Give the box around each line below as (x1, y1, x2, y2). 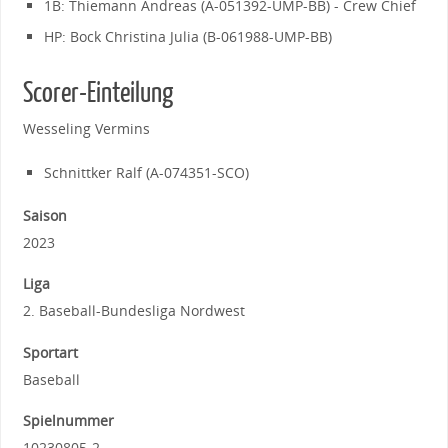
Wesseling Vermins (22, 119, 150, 139)
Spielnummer (22, 411, 114, 431)
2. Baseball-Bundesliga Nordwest (22, 301, 245, 321)
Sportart (22, 342, 78, 362)
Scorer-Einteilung (22, 78, 173, 110)
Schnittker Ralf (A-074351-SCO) (44, 162, 250, 182)
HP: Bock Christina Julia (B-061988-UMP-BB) (44, 27, 333, 47)
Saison (22, 205, 67, 225)
